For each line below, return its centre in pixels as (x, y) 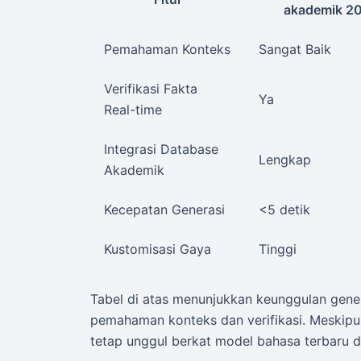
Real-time (133, 110)
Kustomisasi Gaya (158, 249)
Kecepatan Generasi (164, 210)
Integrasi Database (161, 149)
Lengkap (285, 160)
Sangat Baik (295, 50)
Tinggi (278, 249)
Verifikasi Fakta (151, 89)
